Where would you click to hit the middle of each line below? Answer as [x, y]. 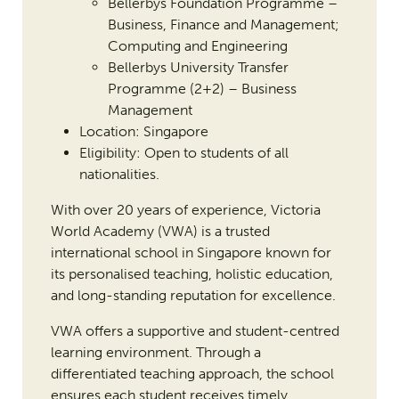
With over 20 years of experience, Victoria [185, 210]
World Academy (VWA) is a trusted [160, 232]
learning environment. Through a [155, 353]
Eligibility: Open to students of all [183, 153]
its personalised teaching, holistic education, [191, 274]
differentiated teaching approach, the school [192, 374]
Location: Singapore [143, 132]
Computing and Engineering [197, 46]
